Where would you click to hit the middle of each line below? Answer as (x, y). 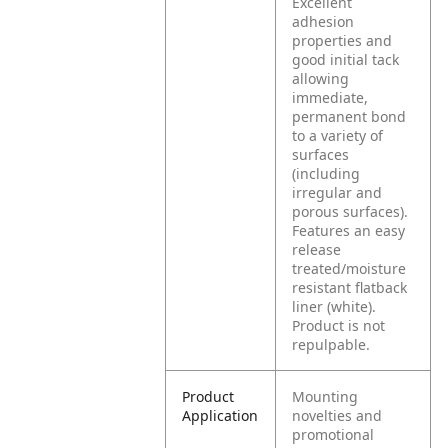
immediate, (330, 97)
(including (326, 173)
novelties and (337, 415)
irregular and (337, 192)
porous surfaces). (350, 211)
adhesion (323, 21)
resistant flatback (350, 287)
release (317, 249)
